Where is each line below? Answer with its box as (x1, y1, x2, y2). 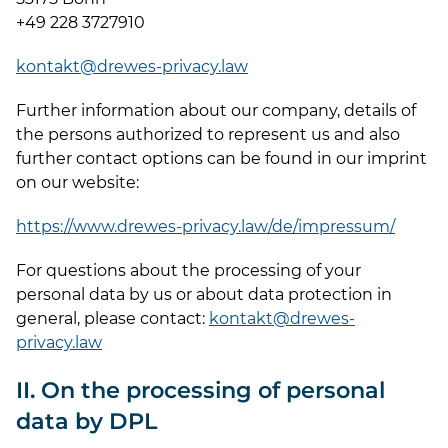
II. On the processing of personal (16, 376, 385, 404)
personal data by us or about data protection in (16, 285, 392, 304)
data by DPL (16, 407, 157, 435)
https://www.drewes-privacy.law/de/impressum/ (16, 217, 395, 236)
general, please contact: (16, 309, 209, 328)
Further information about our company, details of (16, 101, 416, 120)
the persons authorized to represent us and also (16, 125, 400, 144)
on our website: (16, 173, 139, 192)
